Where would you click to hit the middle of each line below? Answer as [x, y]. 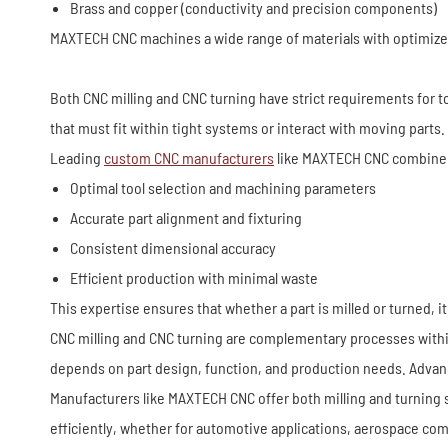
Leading [77, 157]
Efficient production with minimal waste [194, 277]
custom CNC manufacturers [189, 157]
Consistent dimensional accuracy [173, 247]
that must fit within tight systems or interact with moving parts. [247, 127]
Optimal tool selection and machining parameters [223, 187]
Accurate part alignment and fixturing [186, 217]
